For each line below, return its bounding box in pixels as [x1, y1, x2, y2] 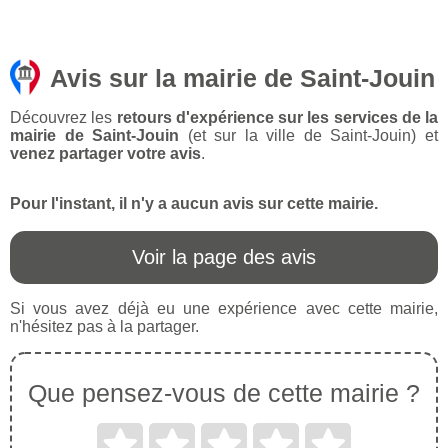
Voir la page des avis [132, 246, 316, 269]
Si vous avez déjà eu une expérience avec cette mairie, [10, 300, 438, 318]
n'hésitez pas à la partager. [10, 318, 199, 336]
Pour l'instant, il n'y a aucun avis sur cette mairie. [10, 195, 378, 213]
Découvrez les [10, 109, 117, 127]
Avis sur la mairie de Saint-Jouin [50, 64, 435, 93]
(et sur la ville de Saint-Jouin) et [179, 127, 439, 145]
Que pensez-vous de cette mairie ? [28, 379, 420, 408]
